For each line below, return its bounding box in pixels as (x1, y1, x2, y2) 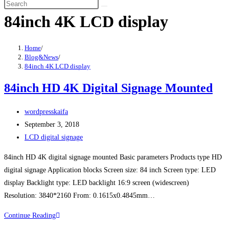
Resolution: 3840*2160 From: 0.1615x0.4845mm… (4, 191, 155, 199)
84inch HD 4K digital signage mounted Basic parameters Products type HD (4, 153, 222, 161)
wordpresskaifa (25, 107, 68, 116)
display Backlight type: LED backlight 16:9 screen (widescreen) (4, 178, 189, 187)
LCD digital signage (25, 133, 83, 141)
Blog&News (25, 53, 58, 61)
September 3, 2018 (25, 120, 79, 128)
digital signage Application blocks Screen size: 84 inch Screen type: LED (4, 166, 216, 174)
